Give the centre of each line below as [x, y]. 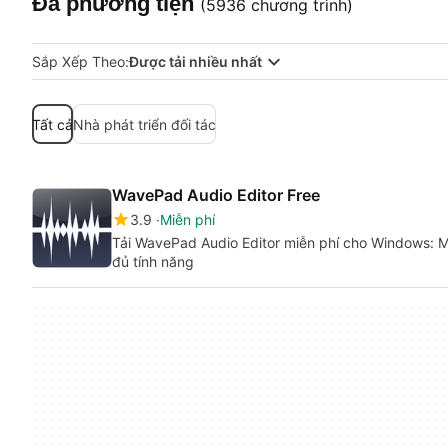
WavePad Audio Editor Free [216, 195]
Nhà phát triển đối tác [144, 124]
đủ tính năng [153, 261]
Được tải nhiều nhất [195, 61]
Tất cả [52, 124]
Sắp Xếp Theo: [80, 61]
